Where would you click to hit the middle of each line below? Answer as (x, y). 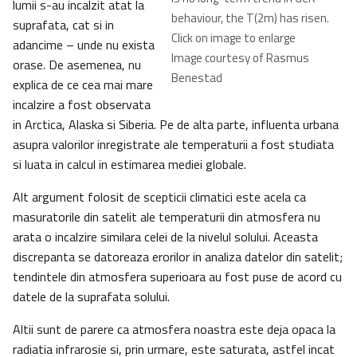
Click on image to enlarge (233, 38)
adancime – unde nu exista (84, 45)
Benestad (197, 78)
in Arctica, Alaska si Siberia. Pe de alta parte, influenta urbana (176, 125)
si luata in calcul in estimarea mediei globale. (129, 165)
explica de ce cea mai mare (83, 85)
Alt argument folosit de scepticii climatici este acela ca (159, 197)
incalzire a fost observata (82, 105)
